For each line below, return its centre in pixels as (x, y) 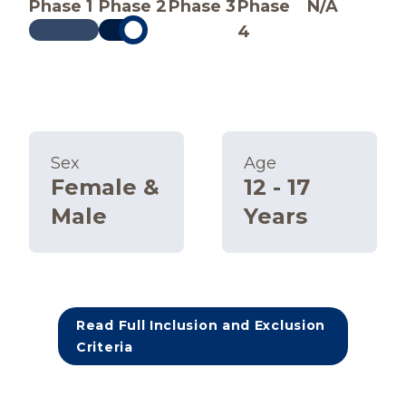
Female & (105, 187)
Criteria (105, 347)
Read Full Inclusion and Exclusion (201, 325)
